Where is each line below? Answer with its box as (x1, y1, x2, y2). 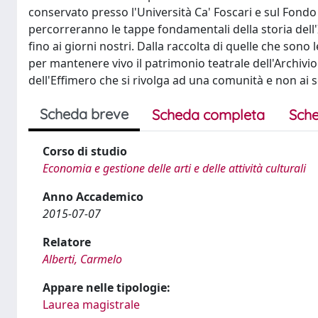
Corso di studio (43, 143, 127, 159)
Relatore (43, 234, 91, 250)
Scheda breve (40, 105, 128, 123)
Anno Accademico (43, 189, 143, 204)
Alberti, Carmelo (43, 251, 122, 267)
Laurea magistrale (43, 297, 140, 312)
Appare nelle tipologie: (43, 280, 170, 295)
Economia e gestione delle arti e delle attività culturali (43, 160, 306, 176)
